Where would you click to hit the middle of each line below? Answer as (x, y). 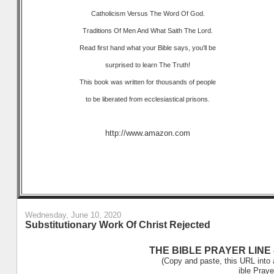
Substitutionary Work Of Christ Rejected (117, 225)
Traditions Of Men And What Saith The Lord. (148, 30)
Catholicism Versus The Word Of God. (148, 13)
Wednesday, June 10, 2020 (73, 215)
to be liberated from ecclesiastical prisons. (148, 99)
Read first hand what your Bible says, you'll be (148, 47)
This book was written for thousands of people (148, 82)
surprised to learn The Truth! (148, 65)
